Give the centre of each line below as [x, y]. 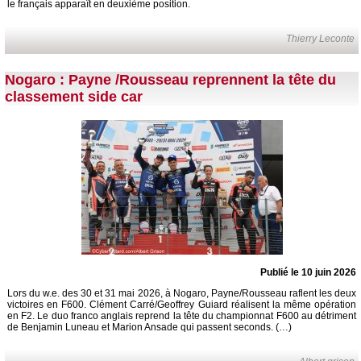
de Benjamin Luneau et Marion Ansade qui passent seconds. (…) [149, 328]
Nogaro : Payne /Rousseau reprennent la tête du [170, 80]
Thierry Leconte [321, 39]
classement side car [74, 97]
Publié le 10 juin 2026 [308, 273]
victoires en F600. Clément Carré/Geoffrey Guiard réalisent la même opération [182, 305]
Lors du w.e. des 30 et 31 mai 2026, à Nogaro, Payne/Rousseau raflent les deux [182, 294]
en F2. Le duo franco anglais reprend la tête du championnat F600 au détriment [182, 316]
